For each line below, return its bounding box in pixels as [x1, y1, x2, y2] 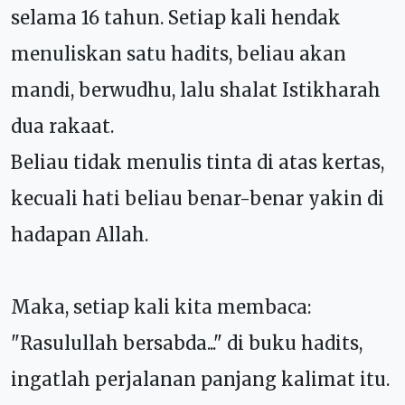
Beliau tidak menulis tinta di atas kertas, [11, 150, 384, 174]
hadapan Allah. [11, 222, 148, 246]
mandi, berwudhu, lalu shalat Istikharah [11, 78, 381, 101]
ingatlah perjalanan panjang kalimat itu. [11, 367, 390, 391]
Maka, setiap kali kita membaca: [11, 295, 311, 318]
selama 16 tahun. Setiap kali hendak [11, 5, 341, 29]
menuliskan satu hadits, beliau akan [11, 42, 346, 65]
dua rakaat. [11, 114, 114, 137]
